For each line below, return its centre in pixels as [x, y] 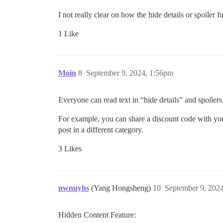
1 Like [68, 33]
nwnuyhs [74, 188]
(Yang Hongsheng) [122, 188]
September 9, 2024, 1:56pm [130, 73]
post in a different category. [101, 129]
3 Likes [70, 148]
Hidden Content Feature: [97, 215]
